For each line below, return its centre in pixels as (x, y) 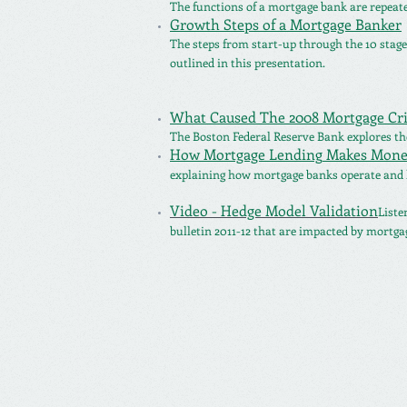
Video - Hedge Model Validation (274, 210)
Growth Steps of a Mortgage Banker (286, 24)
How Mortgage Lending (246, 154)
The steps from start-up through (258, 43)
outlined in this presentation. (249, 62)
